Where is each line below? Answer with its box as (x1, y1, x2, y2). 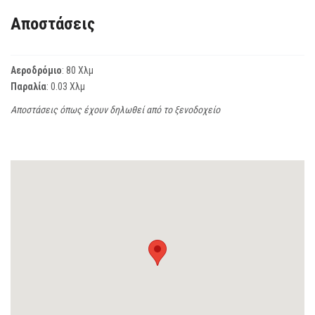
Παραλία (11, 80, 46, 92)
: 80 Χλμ (62, 64, 94, 76)
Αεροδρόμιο (11, 64, 62, 76)
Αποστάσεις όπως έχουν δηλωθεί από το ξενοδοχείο (11, 103, 220, 115)
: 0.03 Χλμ (46, 80, 85, 92)
